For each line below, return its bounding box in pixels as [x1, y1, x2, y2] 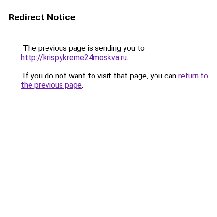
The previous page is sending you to [21, 44, 145, 53]
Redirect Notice [9, 12, 75, 23]
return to [178, 71, 208, 80]
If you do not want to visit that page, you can [21, 71, 178, 80]
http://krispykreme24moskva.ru [21, 53, 127, 62]
